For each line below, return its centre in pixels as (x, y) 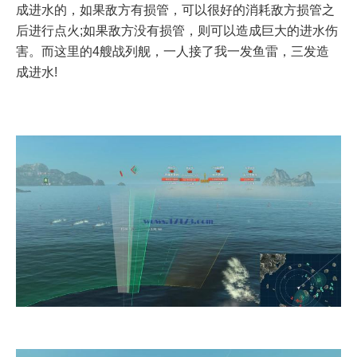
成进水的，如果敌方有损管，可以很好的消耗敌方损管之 (175, 10)
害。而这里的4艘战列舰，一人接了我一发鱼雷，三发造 (173, 51)
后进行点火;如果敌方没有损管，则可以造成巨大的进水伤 (177, 30)
